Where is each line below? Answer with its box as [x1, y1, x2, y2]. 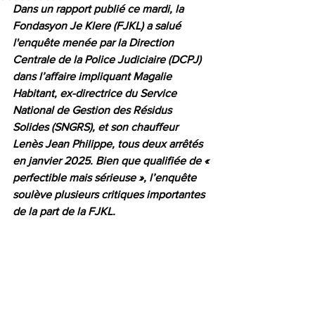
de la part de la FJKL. [13, 205, 115, 217]
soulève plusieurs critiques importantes [13, 188, 207, 200]
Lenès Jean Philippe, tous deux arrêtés [13, 138, 205, 150]
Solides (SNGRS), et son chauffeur [13, 121, 181, 133]
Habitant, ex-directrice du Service [13, 87, 179, 99]
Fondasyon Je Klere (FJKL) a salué [13, 20, 184, 32]
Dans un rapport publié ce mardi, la [13, 3, 186, 15]
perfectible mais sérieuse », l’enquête [13, 172, 199, 184]
